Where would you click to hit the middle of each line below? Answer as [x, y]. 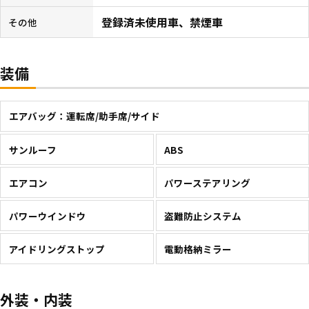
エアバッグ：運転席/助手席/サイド [84, 116]
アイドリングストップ [57, 249]
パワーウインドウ [47, 216]
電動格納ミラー [198, 249]
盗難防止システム [203, 216]
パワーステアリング [208, 182]
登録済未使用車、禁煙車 [162, 22]
